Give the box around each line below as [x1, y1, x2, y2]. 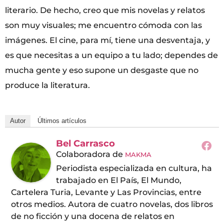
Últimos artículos [37, 117, 86, 125]
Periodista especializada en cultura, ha [56, 163, 212, 173]
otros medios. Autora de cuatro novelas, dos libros [11, 199, 213, 209]
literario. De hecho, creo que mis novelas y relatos [5, 5, 205, 15]
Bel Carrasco [56, 138, 115, 149]
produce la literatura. [5, 80, 90, 90]
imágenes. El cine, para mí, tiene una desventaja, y [5, 35, 210, 45]
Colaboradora [56, 149, 110, 159]
